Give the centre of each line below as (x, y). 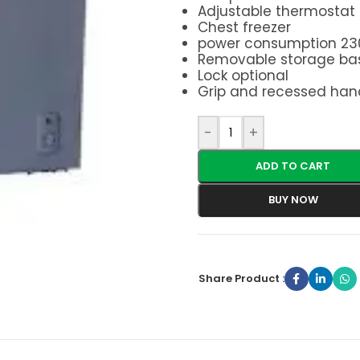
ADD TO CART (293, 166)
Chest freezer (244, 27)
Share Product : (241, 278)
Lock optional (243, 76)
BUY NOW (293, 200)
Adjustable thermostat (276, 11)
